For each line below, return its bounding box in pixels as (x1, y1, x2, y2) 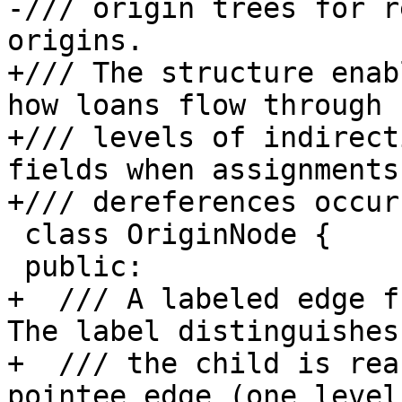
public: (7, 250, 24, 284)
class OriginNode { (7, 218, 24, 251)
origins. (7, 24, 144, 57)
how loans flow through (7, 89, 382, 122)
